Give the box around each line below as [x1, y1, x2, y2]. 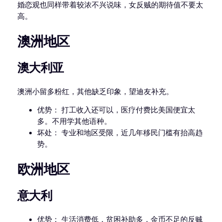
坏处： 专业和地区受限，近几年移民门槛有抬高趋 [37, 128, 203, 138]
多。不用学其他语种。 [37, 117, 111, 126]
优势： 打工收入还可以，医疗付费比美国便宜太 [37, 106, 195, 115]
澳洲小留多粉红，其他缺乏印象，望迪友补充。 [17, 87, 173, 96]
